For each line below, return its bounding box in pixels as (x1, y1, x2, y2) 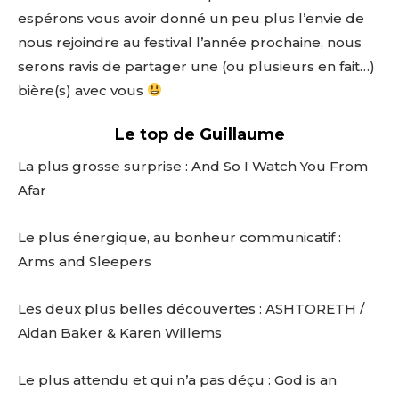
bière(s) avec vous (18, 81, 147, 99)
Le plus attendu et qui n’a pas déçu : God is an (18, 370, 337, 388)
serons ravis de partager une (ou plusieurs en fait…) (18, 57, 375, 75)
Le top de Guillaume (114, 124, 285, 144)
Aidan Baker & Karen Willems (18, 323, 222, 341)
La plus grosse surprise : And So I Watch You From (18, 157, 368, 175)
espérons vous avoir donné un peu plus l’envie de (18, 9, 364, 27)
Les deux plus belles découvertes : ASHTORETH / (18, 299, 364, 317)
